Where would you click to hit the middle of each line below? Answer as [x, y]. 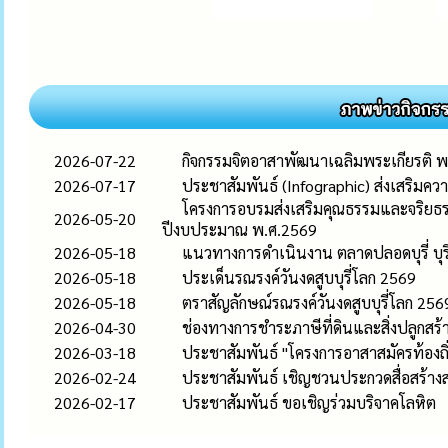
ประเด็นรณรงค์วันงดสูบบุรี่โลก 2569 [299, 277]
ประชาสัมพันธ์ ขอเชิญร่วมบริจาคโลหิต [309, 402]
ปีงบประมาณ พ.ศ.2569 [239, 229]
